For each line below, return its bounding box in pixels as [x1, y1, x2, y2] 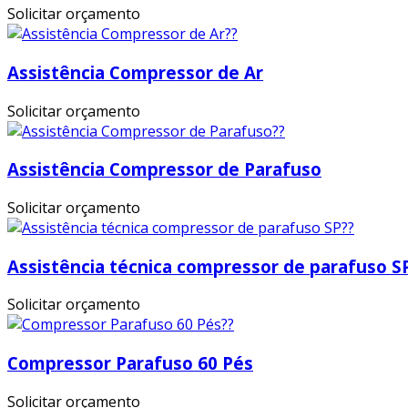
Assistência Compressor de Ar [7, 60, 263, 84]
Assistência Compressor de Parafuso [7, 158, 321, 181]
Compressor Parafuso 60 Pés [7, 352, 253, 375]
